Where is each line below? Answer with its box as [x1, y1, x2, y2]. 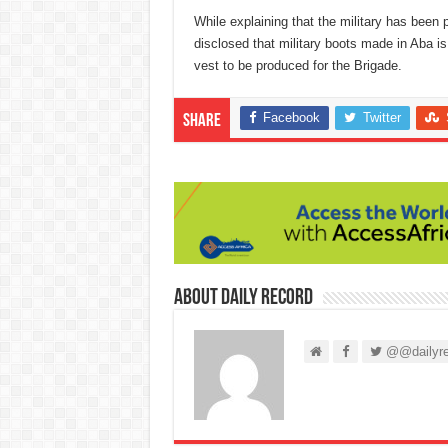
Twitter [362, 110, 401, 126]
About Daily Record [173, 286, 313, 310]
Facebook [262, 110, 320, 126]
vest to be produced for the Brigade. [193, 58, 402, 74]
